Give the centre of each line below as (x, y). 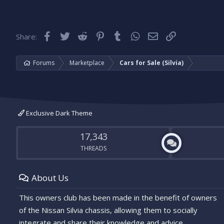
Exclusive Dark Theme (58, 113)
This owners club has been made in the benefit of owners (118, 197)
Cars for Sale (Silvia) (151, 63)
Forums (44, 63)
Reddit (99, 35)
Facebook (68, 35)
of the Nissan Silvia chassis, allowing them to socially (108, 210)
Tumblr (134, 35)
